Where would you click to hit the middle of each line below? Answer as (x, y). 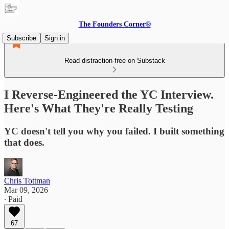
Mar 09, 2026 (26, 190)
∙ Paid (13, 199)
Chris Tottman (27, 180)
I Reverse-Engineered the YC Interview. (109, 94)
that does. (24, 142)
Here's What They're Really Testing (99, 108)
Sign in (55, 38)
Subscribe (21, 38)
